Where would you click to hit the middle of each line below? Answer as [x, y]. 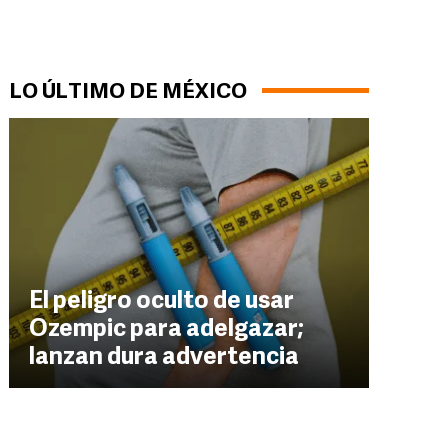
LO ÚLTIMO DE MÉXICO [128, 92]
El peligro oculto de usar [161, 302]
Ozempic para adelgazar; [166, 330]
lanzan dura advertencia [164, 358]
